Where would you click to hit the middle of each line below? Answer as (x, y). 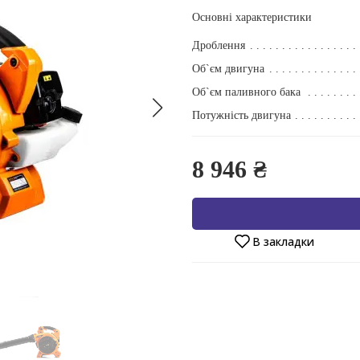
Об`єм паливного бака (246, 92)
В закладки (284, 241)
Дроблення (219, 45)
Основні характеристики (252, 17)
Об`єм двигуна (228, 68)
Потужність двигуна (241, 115)
